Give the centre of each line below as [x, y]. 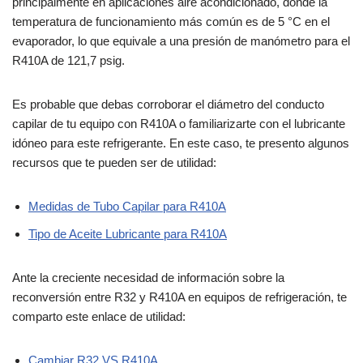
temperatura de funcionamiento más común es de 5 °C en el [171, 21]
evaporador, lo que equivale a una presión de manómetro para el [181, 41]
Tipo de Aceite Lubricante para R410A [128, 233]
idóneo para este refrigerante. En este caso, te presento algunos [181, 143]
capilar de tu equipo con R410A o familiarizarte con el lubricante [179, 123]
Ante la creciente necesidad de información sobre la [148, 277]
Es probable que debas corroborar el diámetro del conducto [168, 104]
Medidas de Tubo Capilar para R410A [127, 206]
